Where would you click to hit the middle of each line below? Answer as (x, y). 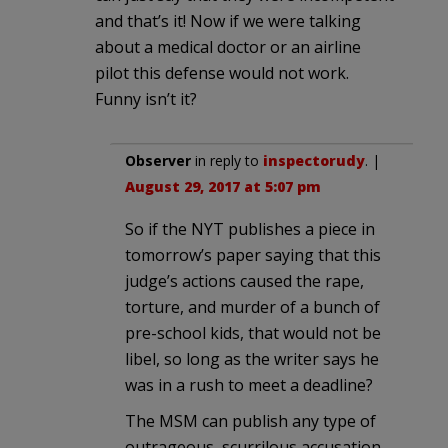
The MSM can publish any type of (250, 420)
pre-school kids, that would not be (253, 332)
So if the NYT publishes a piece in (250, 228)
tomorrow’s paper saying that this (253, 254)
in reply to (227, 160)
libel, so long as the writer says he (252, 358)
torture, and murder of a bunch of (252, 306)
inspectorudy (314, 160)
